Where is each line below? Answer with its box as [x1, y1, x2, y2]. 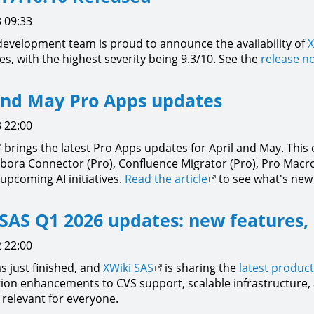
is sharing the [162, 260, 239, 275]
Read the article [125, 171, 207, 186]
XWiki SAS [103, 260, 153, 275]
